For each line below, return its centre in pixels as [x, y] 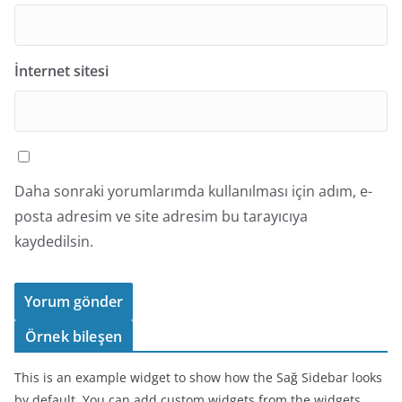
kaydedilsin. [54, 241]
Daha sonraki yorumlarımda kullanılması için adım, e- [193, 191]
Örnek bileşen [74, 336]
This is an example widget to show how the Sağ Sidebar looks [198, 377]
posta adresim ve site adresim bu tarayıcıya [161, 216]
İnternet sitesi [61, 71]
